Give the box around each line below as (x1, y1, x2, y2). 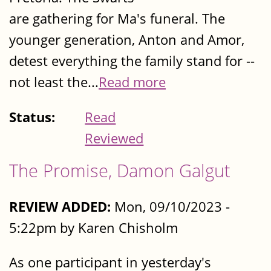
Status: (9, 107, 59, 126)
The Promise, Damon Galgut (9, 158, 230, 182)
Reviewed (85, 128, 144, 148)
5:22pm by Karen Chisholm (9, 218, 178, 237)
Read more (99, 73, 166, 92)
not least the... (9, 73, 99, 92)
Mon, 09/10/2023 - (111, 197, 230, 216)
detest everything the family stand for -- (9, 51, 255, 71)
